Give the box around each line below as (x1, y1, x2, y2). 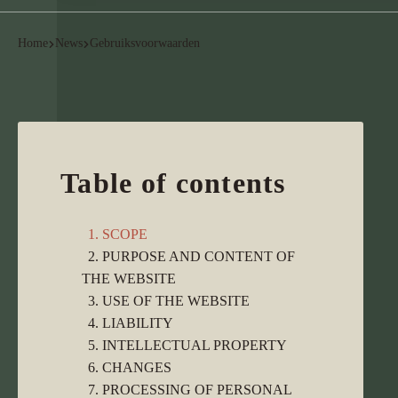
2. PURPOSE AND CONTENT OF (88, 249, 295, 264)
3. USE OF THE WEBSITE (88, 293, 250, 308)
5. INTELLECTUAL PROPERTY (88, 338, 287, 353)
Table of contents (60, 167, 286, 199)
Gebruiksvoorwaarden (90, 36, 200, 50)
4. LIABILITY (88, 315, 173, 330)
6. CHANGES (88, 360, 171, 375)
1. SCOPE (88, 227, 147, 242)
